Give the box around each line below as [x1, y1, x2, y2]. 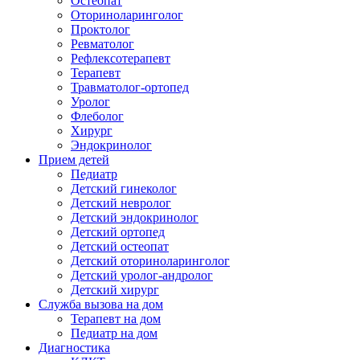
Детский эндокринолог [71, 210, 198, 224]
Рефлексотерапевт [71, 51, 170, 65]
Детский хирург [71, 282, 159, 297]
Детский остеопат [71, 239, 169, 253]
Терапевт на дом [71, 311, 161, 325]
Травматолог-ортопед [71, 80, 189, 94]
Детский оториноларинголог [71, 253, 230, 268]
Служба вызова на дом [39, 297, 163, 311]
